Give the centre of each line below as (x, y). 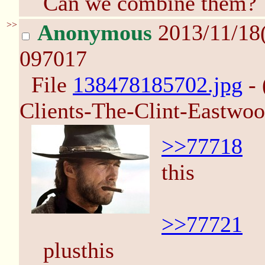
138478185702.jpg (158, 85)
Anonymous (95, 33)
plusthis (79, 250)
